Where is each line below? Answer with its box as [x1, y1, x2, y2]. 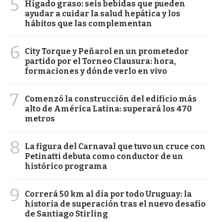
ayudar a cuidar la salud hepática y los [25, 9, 180, 19]
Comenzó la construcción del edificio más [25, 94, 197, 104]
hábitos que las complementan [25, 19, 152, 29]
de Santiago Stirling [25, 209, 108, 219]
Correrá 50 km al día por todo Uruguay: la [25, 189, 192, 199]
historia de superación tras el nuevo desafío [25, 199, 206, 209]
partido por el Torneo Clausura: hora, [25, 56, 176, 66]
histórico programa [25, 162, 107, 171]
